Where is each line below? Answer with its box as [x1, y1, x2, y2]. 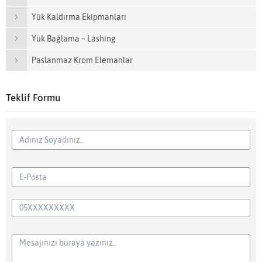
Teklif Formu [6, 91, 60, 104]
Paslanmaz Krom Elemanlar [32, 55, 133, 65]
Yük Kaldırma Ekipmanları [32, 12, 126, 22]
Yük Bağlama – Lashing [32, 33, 116, 43]
